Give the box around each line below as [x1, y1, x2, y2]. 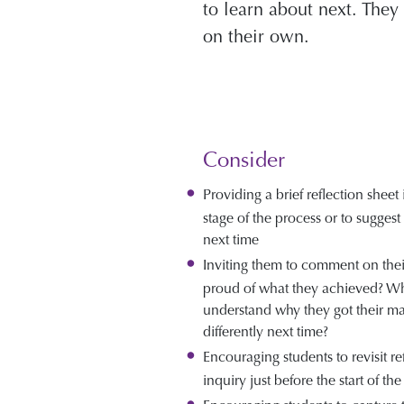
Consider [202, 147, 285, 173]
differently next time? [202, 323, 328, 340]
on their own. [202, 26, 309, 47]
